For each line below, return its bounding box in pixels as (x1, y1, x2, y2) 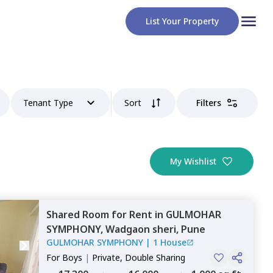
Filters (196, 97, 221, 108)
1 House (153, 236, 186, 248)
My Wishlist (170, 155, 216, 167)
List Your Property (146, 15, 219, 27)
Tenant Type (23, 97, 74, 108)
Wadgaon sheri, (105, 222, 181, 236)
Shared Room (46, 208, 112, 221)
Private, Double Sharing (92, 252, 185, 263)
